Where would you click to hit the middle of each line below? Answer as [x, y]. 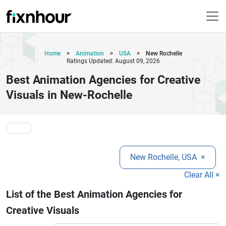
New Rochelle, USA [164, 157]
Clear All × [202, 175]
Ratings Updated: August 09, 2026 [113, 61]
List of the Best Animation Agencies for [94, 194]
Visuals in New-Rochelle [69, 95]
